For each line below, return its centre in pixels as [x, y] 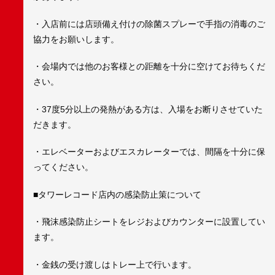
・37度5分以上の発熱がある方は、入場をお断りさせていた [148, 109]
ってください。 [63, 167]
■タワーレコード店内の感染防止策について [117, 194]
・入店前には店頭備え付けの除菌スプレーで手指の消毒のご [149, 24]
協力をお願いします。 [76, 39]
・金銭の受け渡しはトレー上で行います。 [115, 265]
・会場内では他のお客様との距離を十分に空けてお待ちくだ [149, 67]
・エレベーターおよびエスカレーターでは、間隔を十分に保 [149, 152]
